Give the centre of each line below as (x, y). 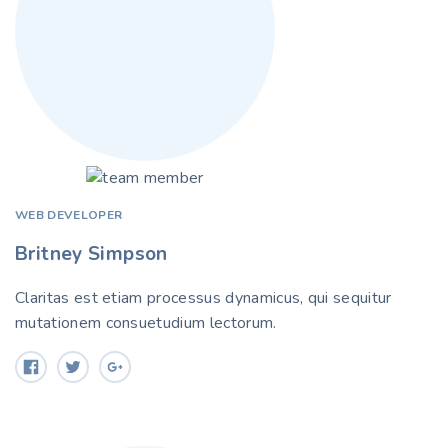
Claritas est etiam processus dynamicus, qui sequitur (203, 297)
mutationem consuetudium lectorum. (146, 322)
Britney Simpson (91, 253)
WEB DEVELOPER (69, 214)
